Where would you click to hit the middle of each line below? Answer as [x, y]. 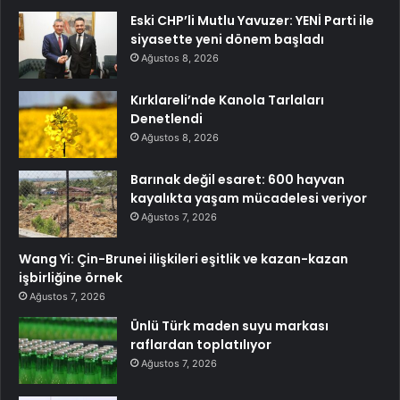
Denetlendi [167, 119]
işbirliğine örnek [71, 278]
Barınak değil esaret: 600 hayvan [237, 180]
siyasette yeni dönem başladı [227, 40]
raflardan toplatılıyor [201, 345]
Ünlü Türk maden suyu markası [229, 326]
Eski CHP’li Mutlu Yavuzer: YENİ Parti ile [252, 21]
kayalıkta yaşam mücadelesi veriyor [249, 199]
